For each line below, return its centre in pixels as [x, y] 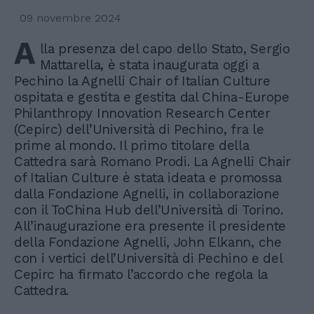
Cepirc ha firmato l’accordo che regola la [141, 274]
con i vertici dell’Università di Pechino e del [148, 258]
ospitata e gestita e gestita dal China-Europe [152, 97]
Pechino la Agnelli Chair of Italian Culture [142, 81]
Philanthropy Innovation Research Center [142, 113]
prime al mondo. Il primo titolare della [132, 145]
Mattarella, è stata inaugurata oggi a [149, 64]
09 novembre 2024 [70, 18]
